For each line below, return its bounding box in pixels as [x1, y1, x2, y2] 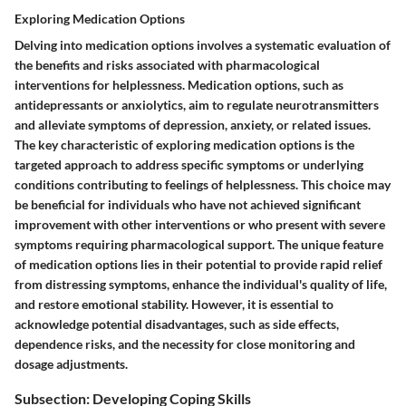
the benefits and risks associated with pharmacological [14, 56, 320, 72]
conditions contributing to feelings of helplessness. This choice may [14, 176, 391, 192]
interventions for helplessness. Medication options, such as [14, 76, 343, 92]
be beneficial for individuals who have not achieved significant [14, 196, 361, 212]
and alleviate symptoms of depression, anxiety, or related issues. [14, 116, 371, 132]
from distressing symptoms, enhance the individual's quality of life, [14, 275, 387, 292]
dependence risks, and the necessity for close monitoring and [14, 335, 355, 352]
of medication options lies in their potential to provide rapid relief [14, 256, 382, 272]
